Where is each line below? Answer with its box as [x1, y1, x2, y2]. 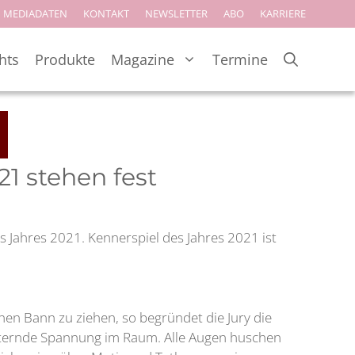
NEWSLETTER [145, 6, 208, 21]
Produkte [35, 49, 95, 69]
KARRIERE [260, 6, 306, 21]
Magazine [111, 49, 174, 69]
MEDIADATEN [3, 6, 67, 21]
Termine [212, 49, 268, 69]
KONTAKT [83, 6, 129, 21]
